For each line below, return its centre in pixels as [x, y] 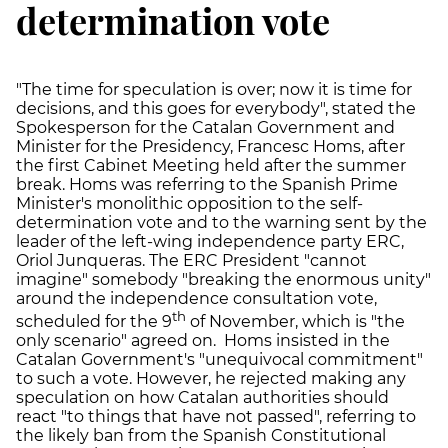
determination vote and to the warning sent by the [221, 222]
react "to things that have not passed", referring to [216, 416]
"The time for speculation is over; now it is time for [214, 89]
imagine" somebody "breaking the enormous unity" [223, 279]
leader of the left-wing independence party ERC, [210, 241]
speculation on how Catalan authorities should [202, 397]
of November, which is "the [295, 321]
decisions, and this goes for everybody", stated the [216, 108]
